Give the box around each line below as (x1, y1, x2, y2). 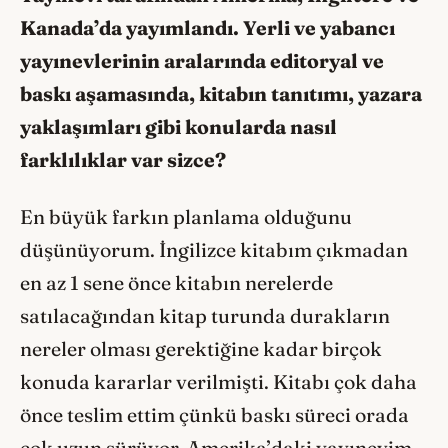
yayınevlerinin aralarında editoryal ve (20, 49, 384, 74)
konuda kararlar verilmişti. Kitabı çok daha (20, 369, 417, 394)
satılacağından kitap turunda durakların (20, 303, 390, 328)
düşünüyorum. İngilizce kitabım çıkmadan (20, 237, 408, 262)
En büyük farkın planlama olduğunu (20, 204, 352, 229)
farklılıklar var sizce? (20, 148, 226, 173)
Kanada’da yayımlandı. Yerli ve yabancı (20, 16, 395, 41)
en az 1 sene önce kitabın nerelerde (20, 270, 333, 295)
